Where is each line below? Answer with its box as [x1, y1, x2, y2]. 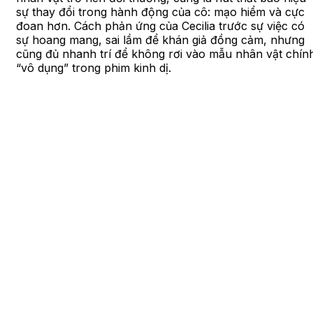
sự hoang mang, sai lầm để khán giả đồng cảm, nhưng [16, 32, 305, 47]
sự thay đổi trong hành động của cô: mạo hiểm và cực [16, 4, 305, 19]
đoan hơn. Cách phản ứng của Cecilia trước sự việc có [16, 18, 305, 33]
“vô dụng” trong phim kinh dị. [16, 60, 171, 75]
